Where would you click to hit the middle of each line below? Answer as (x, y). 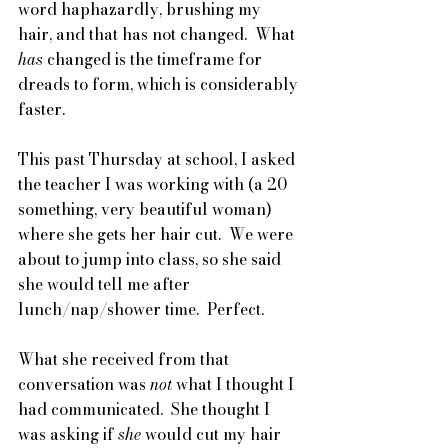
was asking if (68, 433)
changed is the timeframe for (156, 58)
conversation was (84, 383)
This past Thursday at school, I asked (158, 158)
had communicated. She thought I (146, 408)
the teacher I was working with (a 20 (154, 183)
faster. (45, 108)
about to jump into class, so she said (151, 258)
